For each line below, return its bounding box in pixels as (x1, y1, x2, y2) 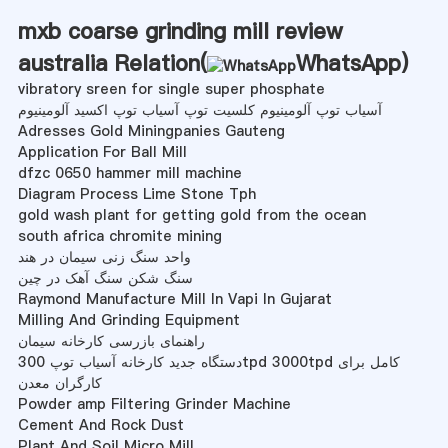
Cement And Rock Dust (17, 414, 184, 435)
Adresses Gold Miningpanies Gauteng (17, 120, 285, 141)
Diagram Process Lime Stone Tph (17, 183, 256, 204)
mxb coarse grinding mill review (17, 15, 343, 46)
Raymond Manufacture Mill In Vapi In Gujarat (17, 288, 332, 309)
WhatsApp (295, 47, 401, 78)
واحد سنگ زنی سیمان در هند (17, 246, 191, 267)
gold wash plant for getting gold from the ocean (17, 204, 366, 225)
